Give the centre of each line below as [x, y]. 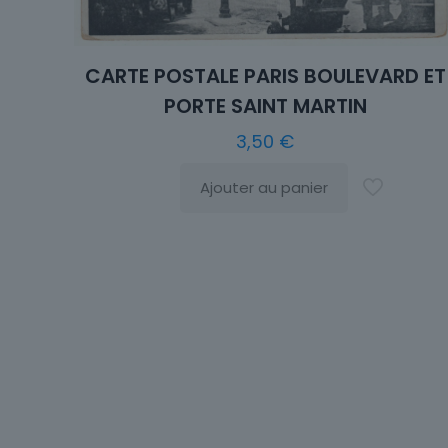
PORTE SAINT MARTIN [265, 105]
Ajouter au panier [264, 187]
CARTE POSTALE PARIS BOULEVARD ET [265, 75]
